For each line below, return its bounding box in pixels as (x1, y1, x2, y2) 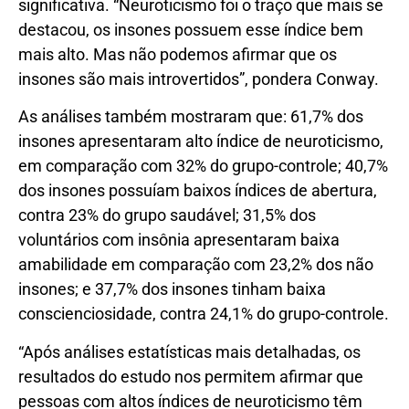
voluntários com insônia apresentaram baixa (18, 230, 340, 250)
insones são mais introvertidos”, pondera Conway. (18, 68, 379, 89)
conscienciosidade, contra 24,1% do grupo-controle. (18, 304, 389, 324)
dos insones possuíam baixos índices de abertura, (18, 181, 377, 201)
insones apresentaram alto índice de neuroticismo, (18, 131, 383, 152)
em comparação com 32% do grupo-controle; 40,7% (18, 156, 388, 176)
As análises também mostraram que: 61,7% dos (18, 107, 363, 127)
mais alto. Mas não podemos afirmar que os (18, 44, 337, 64)
